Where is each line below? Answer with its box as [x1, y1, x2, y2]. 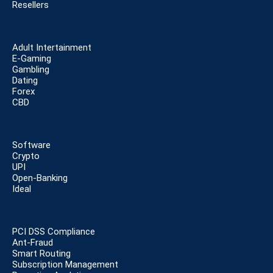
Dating [12, 75, 38, 87]
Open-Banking [12, 172, 68, 184]
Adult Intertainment [12, 42, 91, 54]
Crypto [12, 151, 40, 162]
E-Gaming [12, 53, 51, 65]
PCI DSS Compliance [12, 226, 95, 238]
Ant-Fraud [12, 237, 53, 249]
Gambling [12, 64, 49, 76]
